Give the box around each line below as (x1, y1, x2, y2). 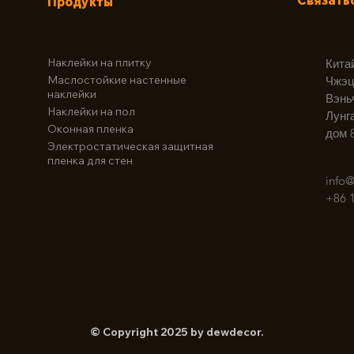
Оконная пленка (47, 122, 134, 136)
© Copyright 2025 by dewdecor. (90, 325, 264, 339)
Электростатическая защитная (47, 139, 213, 153)
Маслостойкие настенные (47, 73, 186, 87)
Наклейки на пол (47, 104, 135, 119)
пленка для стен (47, 153, 133, 168)
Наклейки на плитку (47, 55, 152, 70)
